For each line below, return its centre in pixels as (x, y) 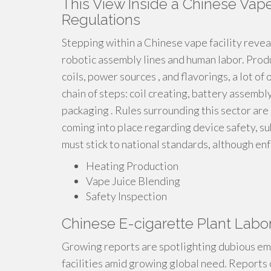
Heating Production (132, 166)
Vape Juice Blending (133, 181)
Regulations (101, 20)
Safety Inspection (126, 196)
